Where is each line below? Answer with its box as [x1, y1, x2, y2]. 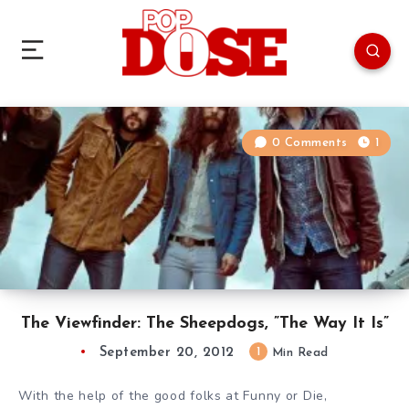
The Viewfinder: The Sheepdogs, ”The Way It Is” [20, 314, 389, 332]
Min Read [267, 346, 329, 359]
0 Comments [271, 136, 348, 149]
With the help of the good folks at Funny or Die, [18, 386, 328, 404]
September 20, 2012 [99, 345, 235, 360]
